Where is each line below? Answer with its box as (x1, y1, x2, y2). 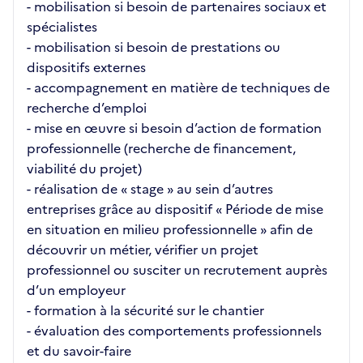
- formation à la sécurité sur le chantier (27, 301, 264, 320)
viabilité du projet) (27, 159, 142, 178)
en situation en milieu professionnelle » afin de (27, 220, 313, 239)
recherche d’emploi (27, 98, 147, 117)
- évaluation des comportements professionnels (27, 321, 322, 340)
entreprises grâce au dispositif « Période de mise (27, 199, 323, 219)
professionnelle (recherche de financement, (27, 139, 296, 158)
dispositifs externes (27, 58, 146, 77)
